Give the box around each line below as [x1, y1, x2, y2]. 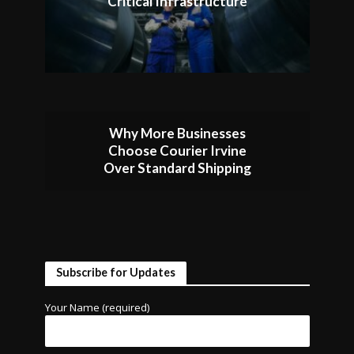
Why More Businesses [108, 125, 246, 142]
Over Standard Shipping [103, 160, 251, 177]
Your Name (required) [44, 300, 150, 315]
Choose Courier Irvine [107, 142, 247, 160]
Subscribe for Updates [55, 265, 175, 280]
